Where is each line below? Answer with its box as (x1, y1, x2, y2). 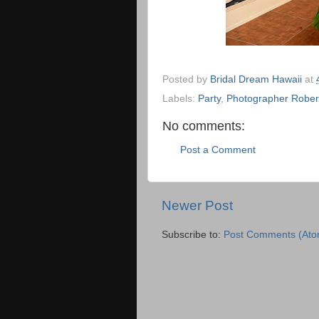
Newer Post (162, 198, 233, 214)
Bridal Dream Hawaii (210, 73, 302, 85)
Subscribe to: (162, 229, 224, 240)
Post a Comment (180, 144, 256, 155)
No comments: (162, 119, 245, 134)
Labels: (162, 93, 198, 105)
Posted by (162, 73, 210, 85)
